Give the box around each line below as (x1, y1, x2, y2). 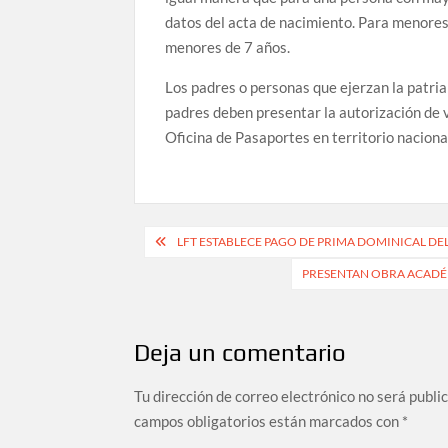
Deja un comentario (134, 339, 347, 366)
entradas (133, 290, 253, 325)
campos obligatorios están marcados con (134, 412, 403, 430)
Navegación (133, 224, 290, 259)
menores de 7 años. (165, 38, 291, 56)
